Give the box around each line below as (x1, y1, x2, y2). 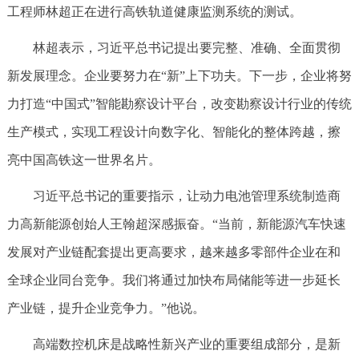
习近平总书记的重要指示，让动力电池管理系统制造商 (32, 189, 341, 203)
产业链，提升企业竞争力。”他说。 (6, 301, 205, 315)
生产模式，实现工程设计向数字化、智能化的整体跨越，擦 (6, 125, 341, 139)
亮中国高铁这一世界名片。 (6, 153, 161, 167)
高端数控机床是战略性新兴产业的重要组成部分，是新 (32, 337, 341, 351)
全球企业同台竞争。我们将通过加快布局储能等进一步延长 (6, 273, 341, 287)
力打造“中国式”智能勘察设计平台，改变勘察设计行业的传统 (6, 97, 352, 111)
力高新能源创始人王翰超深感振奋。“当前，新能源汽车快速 (6, 217, 346, 231)
